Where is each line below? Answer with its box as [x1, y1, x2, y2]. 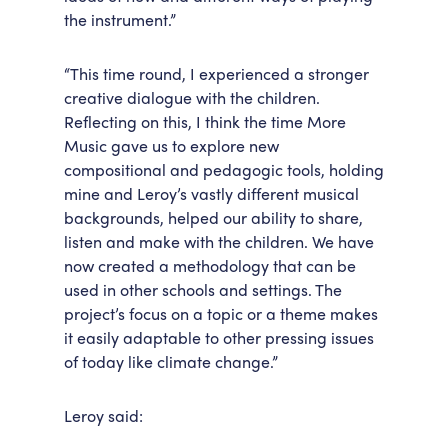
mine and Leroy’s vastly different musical [64, 182, 359, 205]
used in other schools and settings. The [64, 278, 342, 301]
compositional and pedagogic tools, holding [64, 158, 384, 181]
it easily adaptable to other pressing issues [64, 326, 374, 349]
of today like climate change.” [64, 350, 278, 373]
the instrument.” [64, 8, 176, 31]
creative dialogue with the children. [64, 86, 320, 109]
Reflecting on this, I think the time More [64, 110, 346, 133]
